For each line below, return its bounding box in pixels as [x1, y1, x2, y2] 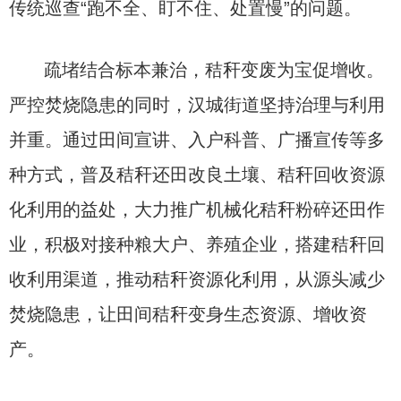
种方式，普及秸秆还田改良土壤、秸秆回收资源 [9, 165, 385, 184]
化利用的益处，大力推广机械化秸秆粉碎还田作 [9, 200, 385, 219]
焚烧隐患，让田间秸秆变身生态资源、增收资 [9, 304, 367, 324]
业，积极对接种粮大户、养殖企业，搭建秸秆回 [9, 235, 385, 254]
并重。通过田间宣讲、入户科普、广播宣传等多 [9, 130, 385, 149]
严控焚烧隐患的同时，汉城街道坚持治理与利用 [9, 95, 385, 115]
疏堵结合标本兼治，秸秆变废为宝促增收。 [44, 60, 385, 80]
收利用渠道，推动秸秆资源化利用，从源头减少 [9, 269, 385, 289]
